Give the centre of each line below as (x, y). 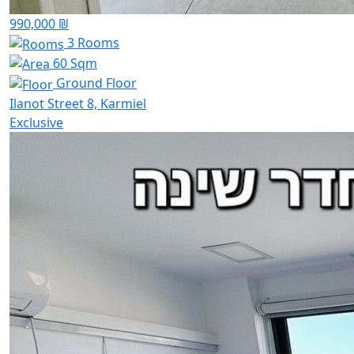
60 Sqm (73, 63)
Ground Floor (95, 83)
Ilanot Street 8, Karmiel (78, 104)
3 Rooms (92, 43)
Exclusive (36, 123)
